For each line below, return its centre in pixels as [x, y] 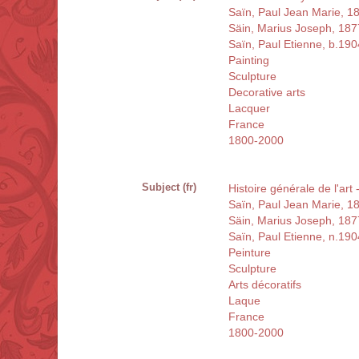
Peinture [250, 253]
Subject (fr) [169, 188]
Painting [249, 61]
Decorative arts [267, 93]
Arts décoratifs [265, 285]
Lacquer [249, 109]
